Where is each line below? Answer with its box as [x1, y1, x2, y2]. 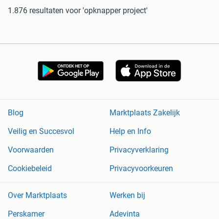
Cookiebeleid [8, 164, 52, 174]
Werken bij [109, 191, 145, 200]
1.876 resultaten [8, 6, 64, 16]
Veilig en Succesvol [8, 127, 74, 136]
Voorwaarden [8, 145, 54, 155]
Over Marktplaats [8, 191, 67, 200]
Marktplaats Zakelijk [109, 108, 180, 118]
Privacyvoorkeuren [109, 164, 173, 174]
